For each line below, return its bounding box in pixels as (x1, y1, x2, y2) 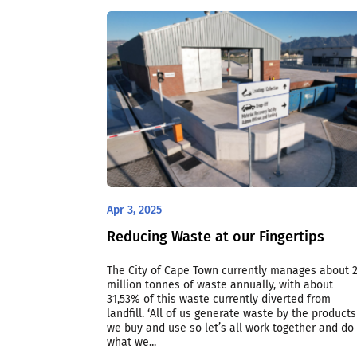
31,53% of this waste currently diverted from (107, 292, 331, 307)
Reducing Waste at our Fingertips (107, 228, 325, 246)
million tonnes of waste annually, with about (107, 278, 334, 292)
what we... (107, 335, 157, 350)
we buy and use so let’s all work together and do (107, 321, 355, 335)
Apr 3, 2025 (107, 203, 163, 218)
